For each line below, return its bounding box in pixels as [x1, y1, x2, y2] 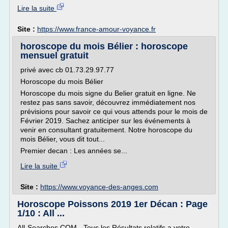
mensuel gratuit [20, 50, 89, 61]
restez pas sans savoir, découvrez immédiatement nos [20, 98, 195, 106]
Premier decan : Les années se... [20, 147, 127, 155]
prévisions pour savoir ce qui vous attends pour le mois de [20, 107, 208, 116]
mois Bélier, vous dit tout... [20, 135, 105, 143]
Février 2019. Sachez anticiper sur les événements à [20, 117, 190, 125]
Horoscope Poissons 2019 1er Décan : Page [17, 199, 208, 209]
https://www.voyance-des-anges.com [40, 183, 158, 191]
